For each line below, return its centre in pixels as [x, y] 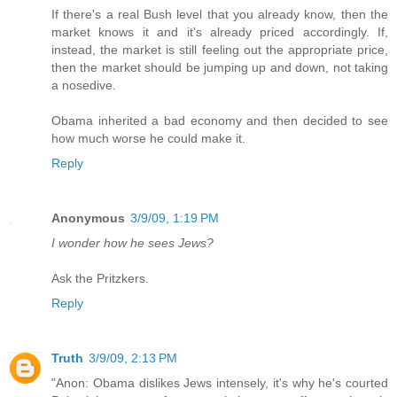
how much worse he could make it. [148, 139]
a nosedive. [84, 86]
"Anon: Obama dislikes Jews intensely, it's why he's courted [220, 383]
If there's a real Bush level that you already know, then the [220, 15]
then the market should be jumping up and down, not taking [220, 68]
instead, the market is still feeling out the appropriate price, [220, 50]
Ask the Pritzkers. [100, 279]
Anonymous [88, 218]
